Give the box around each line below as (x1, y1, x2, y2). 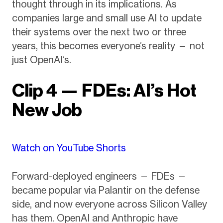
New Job (11, 99, 82, 121)
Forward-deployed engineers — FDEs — (11, 170, 187, 182)
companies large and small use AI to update (11, 11, 202, 24)
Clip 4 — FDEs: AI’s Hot (11, 80, 197, 102)
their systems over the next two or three (11, 25, 186, 38)
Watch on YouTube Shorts (11, 142, 126, 154)
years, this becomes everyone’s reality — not (11, 39, 205, 52)
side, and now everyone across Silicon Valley (11, 198, 207, 210)
